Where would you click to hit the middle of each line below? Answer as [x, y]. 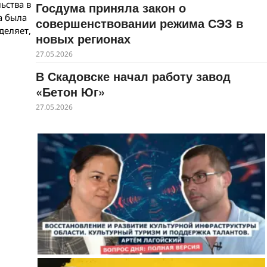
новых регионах [83, 38]
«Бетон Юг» [70, 91]
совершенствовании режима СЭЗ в [139, 23]
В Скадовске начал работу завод [133, 76]
